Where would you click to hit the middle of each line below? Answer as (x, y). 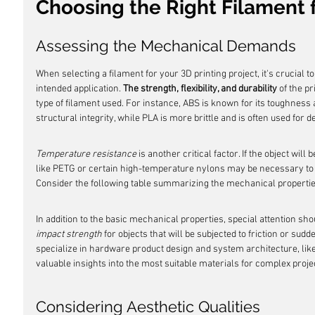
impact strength (69, 234)
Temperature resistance (86, 154)
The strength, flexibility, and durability (200, 89)
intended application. (79, 89)
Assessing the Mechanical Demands (166, 46)
